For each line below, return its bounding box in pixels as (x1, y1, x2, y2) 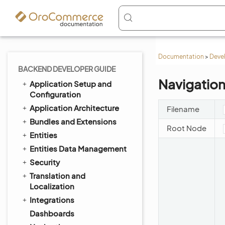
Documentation (158, 53, 204, 60)
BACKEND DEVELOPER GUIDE (18, 64, 116, 73)
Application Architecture (30, 103, 119, 113)
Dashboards (30, 208, 74, 218)
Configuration (30, 89, 81, 99)
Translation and (30, 171, 85, 180)
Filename (167, 104, 199, 114)
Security (30, 157, 60, 167)
